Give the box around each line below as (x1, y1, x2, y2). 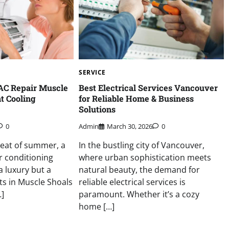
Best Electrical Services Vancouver (79, 82, 218, 94)
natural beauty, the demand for (79, 164, 200, 175)
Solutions (79, 104, 116, 115)
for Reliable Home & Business (79, 93, 194, 104)
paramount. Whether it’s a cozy (79, 188, 200, 200)
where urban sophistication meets (79, 151, 212, 163)
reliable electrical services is (79, 176, 186, 188)
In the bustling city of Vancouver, (79, 139, 205, 151)
